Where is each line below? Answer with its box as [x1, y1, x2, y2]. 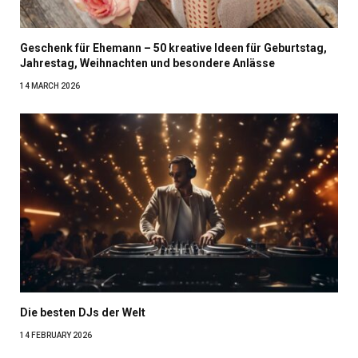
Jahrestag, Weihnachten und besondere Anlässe [20, 56, 275, 70]
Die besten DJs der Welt [20, 305, 145, 319]
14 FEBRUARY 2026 [20, 330, 92, 340]
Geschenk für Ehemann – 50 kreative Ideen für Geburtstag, [20, 41, 327, 54]
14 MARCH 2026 [20, 81, 80, 90]
